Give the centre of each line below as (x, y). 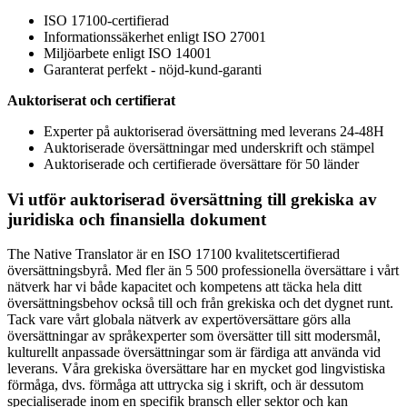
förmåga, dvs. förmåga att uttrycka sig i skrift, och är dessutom (185, 385)
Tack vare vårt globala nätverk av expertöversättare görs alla (179, 320)
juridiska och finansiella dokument (137, 219)
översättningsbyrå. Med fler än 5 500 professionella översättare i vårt (203, 271)
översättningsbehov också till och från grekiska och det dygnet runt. (200, 303)
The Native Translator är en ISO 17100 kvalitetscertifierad (174, 254)
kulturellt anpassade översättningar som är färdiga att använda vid (194, 352)
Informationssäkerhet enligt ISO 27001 (155, 36)
